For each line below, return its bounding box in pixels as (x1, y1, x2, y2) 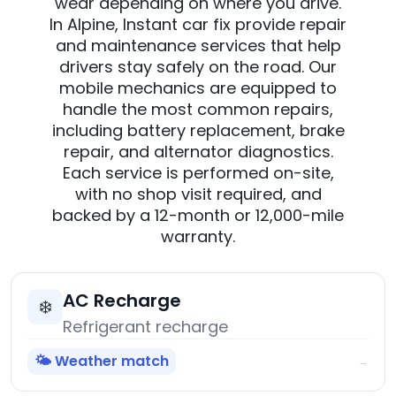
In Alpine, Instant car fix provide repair (49, 13, 346, 36)
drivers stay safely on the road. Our (59, 56, 337, 79)
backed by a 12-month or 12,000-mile (52, 204, 344, 227)
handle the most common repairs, (63, 98, 333, 121)
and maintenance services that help (55, 34, 341, 57)
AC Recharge (63, 288, 181, 314)
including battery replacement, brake (51, 119, 345, 142)
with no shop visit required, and (74, 183, 322, 206)
